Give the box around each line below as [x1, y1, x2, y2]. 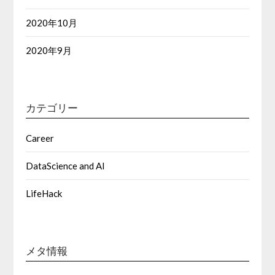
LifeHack [26, 187, 63, 199]
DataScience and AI [26, 160, 106, 171]
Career [26, 132, 55, 144]
